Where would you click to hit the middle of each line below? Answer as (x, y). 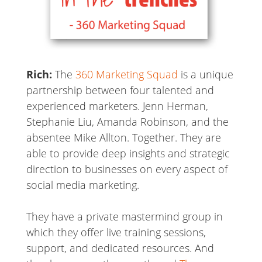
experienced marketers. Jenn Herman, (117, 106)
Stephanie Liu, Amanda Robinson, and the (127, 122)
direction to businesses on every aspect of (127, 169)
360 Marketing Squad (126, 75)
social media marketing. (82, 185)
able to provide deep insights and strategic (128, 154)
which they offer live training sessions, (116, 232)
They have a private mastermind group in (124, 217)
